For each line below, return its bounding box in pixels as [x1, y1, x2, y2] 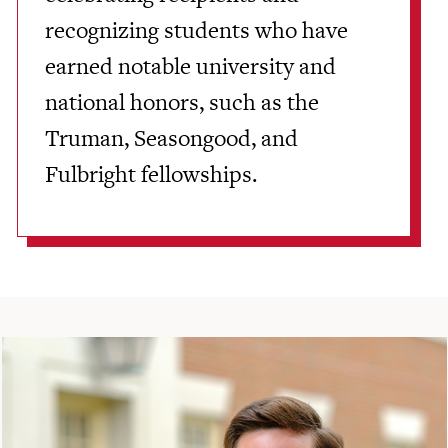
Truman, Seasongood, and [45, 121, 299, 154]
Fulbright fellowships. [45, 157, 258, 190]
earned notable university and [45, 49, 337, 82]
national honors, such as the [45, 85, 320, 118]
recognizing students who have [45, 13, 349, 46]
